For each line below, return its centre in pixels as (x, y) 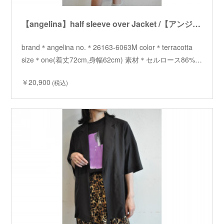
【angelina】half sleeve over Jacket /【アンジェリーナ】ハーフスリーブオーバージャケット (197, 23)
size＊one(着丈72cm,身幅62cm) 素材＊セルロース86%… (112, 59)
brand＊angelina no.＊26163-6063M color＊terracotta (107, 47)
